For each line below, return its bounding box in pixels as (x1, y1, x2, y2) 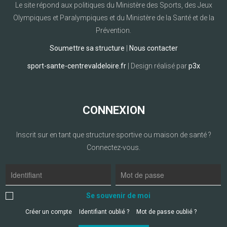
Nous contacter (129, 44, 178, 52)
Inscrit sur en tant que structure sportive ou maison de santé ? (16, 130, 211, 139)
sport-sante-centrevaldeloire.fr (27, 61, 126, 70)
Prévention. (96, 26, 131, 34)
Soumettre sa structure (49, 44, 125, 52)
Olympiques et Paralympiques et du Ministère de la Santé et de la (13, 13, 214, 22)
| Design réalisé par (126, 61, 188, 70)
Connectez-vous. (87, 143, 140, 152)
